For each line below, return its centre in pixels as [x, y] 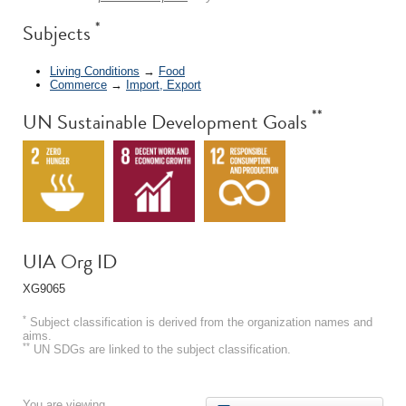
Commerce [78, 84]
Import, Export [164, 84]
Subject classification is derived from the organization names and [199, 322]
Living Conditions [95, 71]
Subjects [59, 33]
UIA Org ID [70, 261]
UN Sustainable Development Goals [167, 121]
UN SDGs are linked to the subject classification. [160, 349]
